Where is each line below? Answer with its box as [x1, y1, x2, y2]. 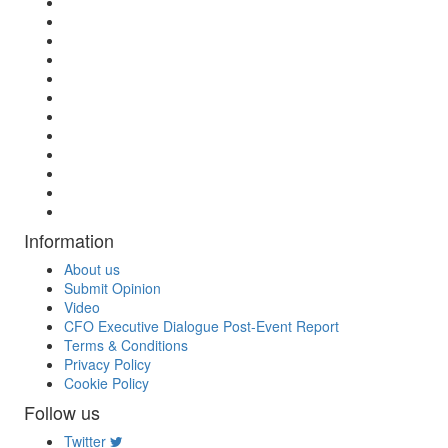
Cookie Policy [64, 373, 149, 393]
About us [64, 259, 120, 279]
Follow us [24, 399, 100, 425]
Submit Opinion [64, 278, 161, 298]
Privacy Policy [64, 354, 151, 374]
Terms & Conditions [64, 335, 188, 355]
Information [24, 227, 114, 253]
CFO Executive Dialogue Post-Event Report [64, 316, 339, 336]
